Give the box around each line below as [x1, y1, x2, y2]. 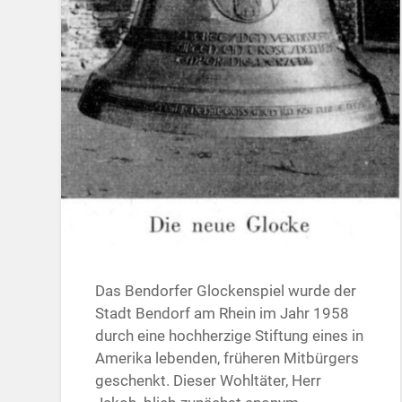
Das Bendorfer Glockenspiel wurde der [95, 282, 357, 301]
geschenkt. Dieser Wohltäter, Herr [95, 371, 322, 390]
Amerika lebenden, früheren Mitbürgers [95, 349, 360, 368]
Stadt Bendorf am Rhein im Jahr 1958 [95, 304, 350, 323]
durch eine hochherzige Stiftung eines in [95, 327, 364, 345]
